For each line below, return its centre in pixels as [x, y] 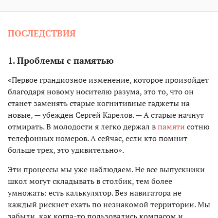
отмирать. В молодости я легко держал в [83, 127]
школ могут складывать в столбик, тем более [90, 181]
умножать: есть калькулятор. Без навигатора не [95, 193]
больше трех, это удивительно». [66, 150]
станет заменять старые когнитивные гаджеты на [99, 103]
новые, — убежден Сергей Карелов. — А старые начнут [106, 115]
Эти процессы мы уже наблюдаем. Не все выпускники [106, 170]
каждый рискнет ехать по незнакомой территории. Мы [109, 205]
